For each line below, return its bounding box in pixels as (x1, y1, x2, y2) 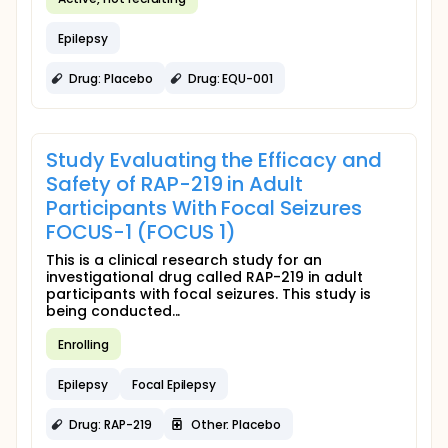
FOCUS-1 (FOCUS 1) (46, 218, 236, 246)
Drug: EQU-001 (187, 69, 274, 87)
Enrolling (58, 335, 109, 353)
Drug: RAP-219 (69, 415, 152, 433)
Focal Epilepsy (131, 375, 217, 393)
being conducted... (46, 301, 181, 321)
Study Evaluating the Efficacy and (46, 146, 383, 174)
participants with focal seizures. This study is (46, 284, 371, 304)
